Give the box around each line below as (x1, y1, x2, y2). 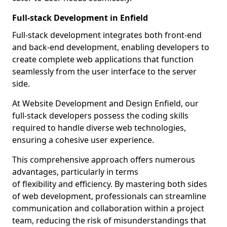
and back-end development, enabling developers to (12, 42, 209, 53)
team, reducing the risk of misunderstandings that (12, 215, 206, 226)
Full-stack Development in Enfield (12, 12, 148, 23)
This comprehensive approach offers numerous (12, 154, 195, 165)
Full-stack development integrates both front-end (12, 29, 202, 41)
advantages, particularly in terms (12, 166, 138, 177)
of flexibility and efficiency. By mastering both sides (12, 178, 207, 190)
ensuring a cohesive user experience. (12, 134, 154, 145)
